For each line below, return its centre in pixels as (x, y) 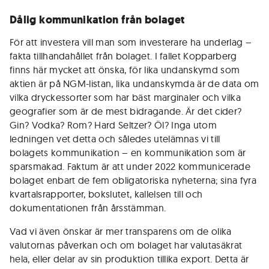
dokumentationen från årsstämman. (88, 208)
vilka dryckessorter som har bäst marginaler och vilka (125, 97)
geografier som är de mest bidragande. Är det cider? (126, 111)
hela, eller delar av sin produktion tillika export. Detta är (129, 259)
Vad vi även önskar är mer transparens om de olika (121, 231)
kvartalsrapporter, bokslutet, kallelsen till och (106, 194)
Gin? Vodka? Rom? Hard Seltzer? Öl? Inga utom (113, 125)
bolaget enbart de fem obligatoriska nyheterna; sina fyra (133, 180)
